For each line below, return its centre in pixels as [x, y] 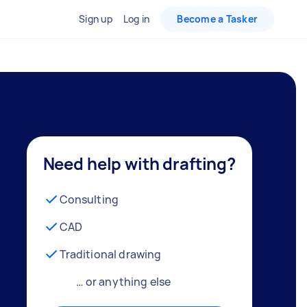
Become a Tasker [217, 19]
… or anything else [123, 281]
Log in [136, 19]
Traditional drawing [110, 254]
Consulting [89, 199]
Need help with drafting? [139, 163]
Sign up [96, 19]
